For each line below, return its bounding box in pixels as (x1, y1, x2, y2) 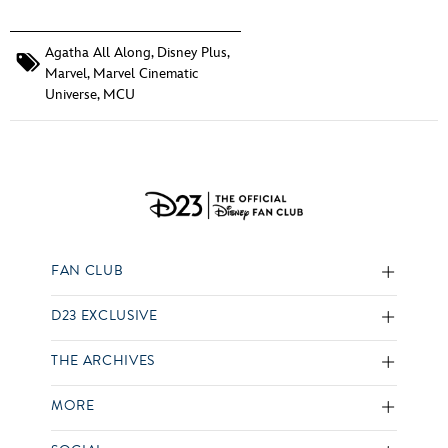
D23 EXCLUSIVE (51, 304, 158, 326)
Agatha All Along (45, 44, 151, 62)
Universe (45, 86, 97, 104)
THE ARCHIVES (51, 349, 155, 371)
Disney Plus (157, 44, 227, 62)
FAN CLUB (51, 259, 124, 281)
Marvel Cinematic (93, 65, 198, 83)
